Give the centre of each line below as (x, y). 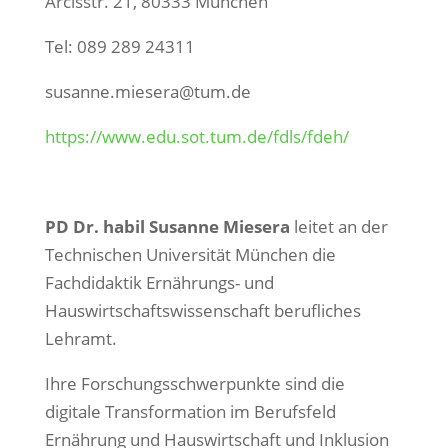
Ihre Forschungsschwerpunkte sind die (194, 383)
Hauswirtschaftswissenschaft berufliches (202, 310)
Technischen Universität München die (190, 254)
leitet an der (338, 226)
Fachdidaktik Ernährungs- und (159, 282)
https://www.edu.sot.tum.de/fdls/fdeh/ (196, 136)
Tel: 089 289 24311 (119, 46)
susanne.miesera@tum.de (147, 91)
